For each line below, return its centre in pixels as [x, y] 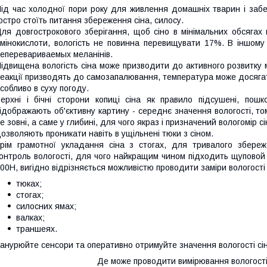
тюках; [29, 183]
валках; [30, 217]
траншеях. [37, 229]
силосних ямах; [46, 206]
